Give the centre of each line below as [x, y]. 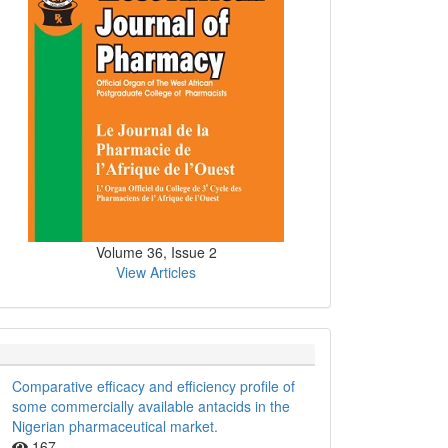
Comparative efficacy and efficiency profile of [153, 386]
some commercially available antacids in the [151, 406]
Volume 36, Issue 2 [156, 252]
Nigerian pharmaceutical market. [115, 426]
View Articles [156, 272]
